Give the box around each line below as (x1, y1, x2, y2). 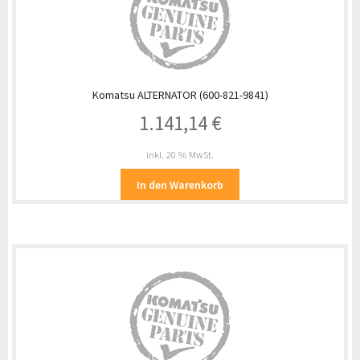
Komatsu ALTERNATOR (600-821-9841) (92, 87, 268, 102)
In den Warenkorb (137, 177, 223, 192)
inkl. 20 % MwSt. (146, 149, 214, 162)
